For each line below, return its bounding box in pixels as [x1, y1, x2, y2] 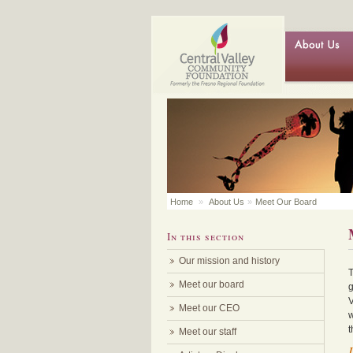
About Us [209, 197, 244, 206]
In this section [167, 229, 244, 243]
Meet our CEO [179, 303, 240, 314]
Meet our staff [179, 326, 236, 337]
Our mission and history [179, 255, 280, 266]
